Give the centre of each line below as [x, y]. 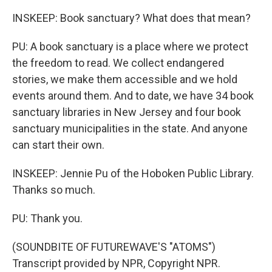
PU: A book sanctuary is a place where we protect [130, 46]
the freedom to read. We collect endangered [118, 63]
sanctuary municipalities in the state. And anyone [130, 128]
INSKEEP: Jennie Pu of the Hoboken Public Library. [133, 173]
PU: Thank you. [47, 218]
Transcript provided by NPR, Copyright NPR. [116, 263]
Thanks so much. [54, 189]
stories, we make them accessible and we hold [125, 79]
